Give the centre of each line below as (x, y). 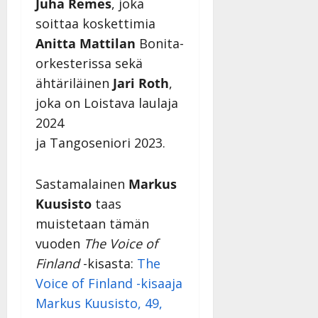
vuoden (60, 243)
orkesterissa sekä (89, 63)
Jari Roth (141, 83)
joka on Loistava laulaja (107, 103)
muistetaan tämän (92, 223)
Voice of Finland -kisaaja (109, 283)
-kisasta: (108, 263)
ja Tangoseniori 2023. (100, 142)
